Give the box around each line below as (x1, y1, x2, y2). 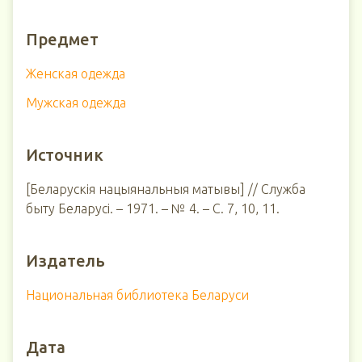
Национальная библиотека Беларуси (26, 288, 249, 302)
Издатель (26, 251, 105, 270)
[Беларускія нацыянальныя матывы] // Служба (26, 182, 305, 196)
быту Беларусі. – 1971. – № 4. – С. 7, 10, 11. (26, 201, 280, 216)
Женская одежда (26, 66, 125, 81)
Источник (26, 145, 103, 164)
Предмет (26, 30, 99, 48)
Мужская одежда (26, 95, 126, 110)
